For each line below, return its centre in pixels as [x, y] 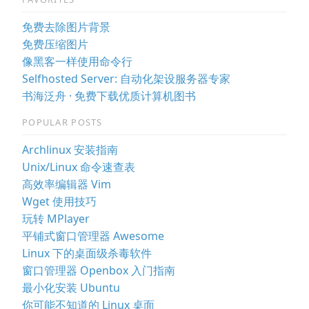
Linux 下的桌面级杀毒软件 [87, 253]
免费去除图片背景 [66, 27]
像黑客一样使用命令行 [77, 61]
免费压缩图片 [55, 44]
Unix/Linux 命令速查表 [79, 167]
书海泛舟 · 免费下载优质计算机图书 [109, 96]
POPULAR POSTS [62, 122]
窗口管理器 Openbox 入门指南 [99, 270]
